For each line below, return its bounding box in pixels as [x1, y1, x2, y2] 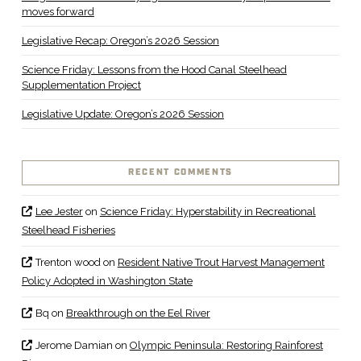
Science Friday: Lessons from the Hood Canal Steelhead [21, 63, 287, 76]
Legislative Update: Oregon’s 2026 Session [21, 107, 224, 120]
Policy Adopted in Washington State [21, 275, 193, 288]
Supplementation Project [21, 78, 141, 91]
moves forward [21, 5, 94, 18]
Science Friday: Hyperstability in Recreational [99, 205, 316, 218]
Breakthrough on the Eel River [65, 307, 210, 320]
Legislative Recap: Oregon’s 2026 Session [21, 34, 219, 47]
